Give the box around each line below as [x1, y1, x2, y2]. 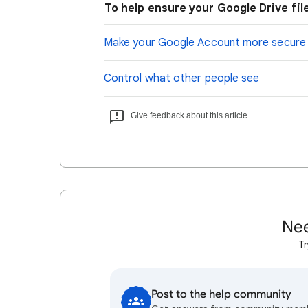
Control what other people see [104, 71, 260, 85]
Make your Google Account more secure [104, 36, 306, 49]
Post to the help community [151, 287, 291, 301]
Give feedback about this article [131, 111, 247, 120]
